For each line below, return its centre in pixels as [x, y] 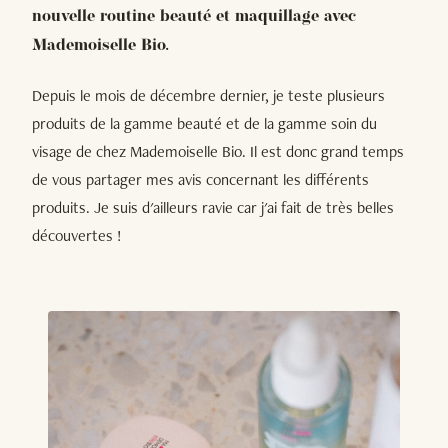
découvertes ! [77, 235]
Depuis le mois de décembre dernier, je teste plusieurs [208, 95]
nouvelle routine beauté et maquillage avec [194, 17]
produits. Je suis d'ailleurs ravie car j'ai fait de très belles [213, 207]
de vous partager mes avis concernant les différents [200, 179]
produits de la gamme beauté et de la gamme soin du [204, 123]
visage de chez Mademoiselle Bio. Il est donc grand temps [218, 151]
